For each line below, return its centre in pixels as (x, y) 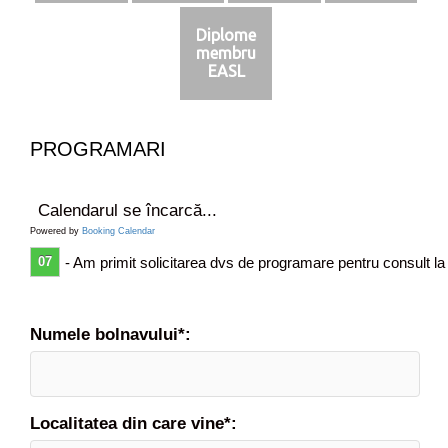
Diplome (226, 35)
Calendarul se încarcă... (127, 210)
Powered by (56, 230)
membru (226, 53)
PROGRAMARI (98, 148)
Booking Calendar (118, 230)
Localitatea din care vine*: (133, 423)
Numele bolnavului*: (110, 334)
